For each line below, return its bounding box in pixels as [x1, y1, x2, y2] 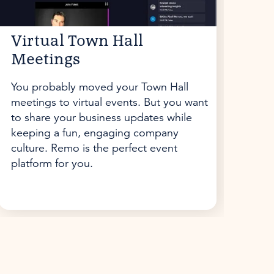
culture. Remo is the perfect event [10, 141, 177, 155]
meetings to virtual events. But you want [10, 95, 208, 109]
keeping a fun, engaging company [10, 125, 179, 140]
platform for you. [10, 156, 93, 171]
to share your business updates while [10, 110, 192, 125]
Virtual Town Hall [10, 34, 143, 50]
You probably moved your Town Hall [10, 80, 188, 94]
